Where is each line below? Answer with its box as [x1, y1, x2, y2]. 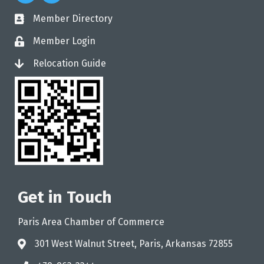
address [17, 239, 53, 251]
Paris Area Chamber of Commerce [18, 216, 164, 228]
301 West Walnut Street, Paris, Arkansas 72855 [35, 238, 233, 250]
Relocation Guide [33, 58, 108, 70]
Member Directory [33, 13, 113, 25]
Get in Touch [18, 187, 112, 207]
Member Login [33, 35, 95, 47]
